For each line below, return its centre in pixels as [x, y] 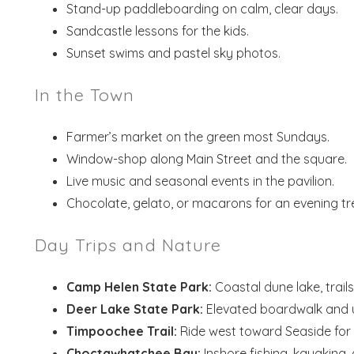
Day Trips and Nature [128, 245]
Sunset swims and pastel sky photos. [173, 53]
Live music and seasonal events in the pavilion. [200, 181]
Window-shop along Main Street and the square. [206, 159]
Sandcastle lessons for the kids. [157, 31]
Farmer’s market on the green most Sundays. [198, 137]
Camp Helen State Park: [139, 287]
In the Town [85, 95]
